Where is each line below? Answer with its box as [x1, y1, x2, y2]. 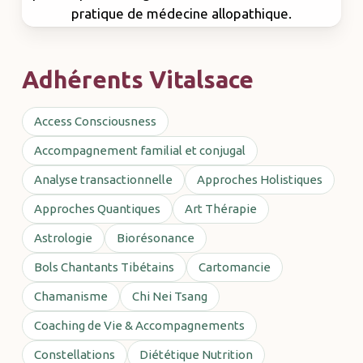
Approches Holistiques [196, 172, 322, 186]
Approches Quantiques [33, 201, 160, 216]
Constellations [33, 347, 115, 361]
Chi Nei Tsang [131, 288, 207, 303]
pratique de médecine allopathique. [70, 5, 292, 21]
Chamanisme [33, 288, 108, 303]
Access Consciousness [33, 113, 156, 128]
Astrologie [33, 230, 92, 245]
